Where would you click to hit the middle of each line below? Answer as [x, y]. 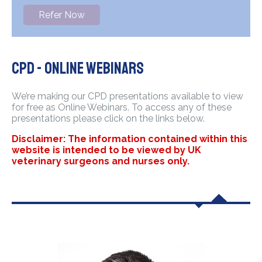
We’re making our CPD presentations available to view [127, 96]
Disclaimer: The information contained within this [130, 139]
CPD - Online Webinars [78, 68]
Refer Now [62, 15]
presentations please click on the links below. [108, 119]
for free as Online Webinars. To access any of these [122, 108]
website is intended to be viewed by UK [106, 150]
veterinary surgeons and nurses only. [101, 161]
